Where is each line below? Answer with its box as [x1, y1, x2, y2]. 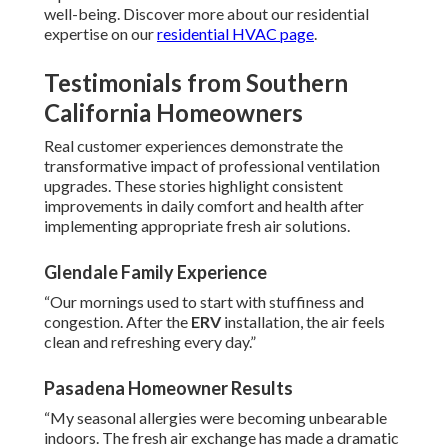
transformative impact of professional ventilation [44, 156, 380, 176]
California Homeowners [44, 98, 303, 128]
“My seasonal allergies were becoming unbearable [44, 408, 387, 428]
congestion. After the [44, 312, 191, 332]
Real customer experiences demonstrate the [44, 136, 343, 156]
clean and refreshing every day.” [44, 332, 256, 352]
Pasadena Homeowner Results [44, 377, 293, 400]
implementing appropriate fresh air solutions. [44, 216, 350, 236]
